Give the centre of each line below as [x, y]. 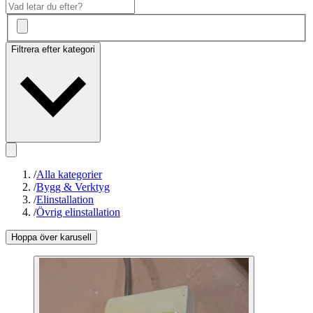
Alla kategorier [69, 175]
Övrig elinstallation [78, 212]
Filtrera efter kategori [53, 50]
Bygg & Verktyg [73, 187]
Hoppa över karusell [51, 238]
